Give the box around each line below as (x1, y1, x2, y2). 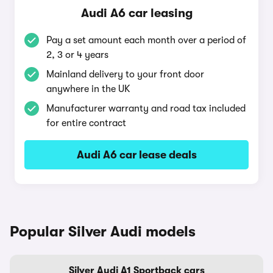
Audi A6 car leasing (80, 6, 193, 20)
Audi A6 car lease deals (76, 149, 197, 161)
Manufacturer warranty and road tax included (46, 103, 246, 114)
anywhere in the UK (46, 83, 130, 94)
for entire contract (46, 118, 126, 129)
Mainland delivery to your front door (46, 69, 204, 80)
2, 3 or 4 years (46, 49, 108, 60)
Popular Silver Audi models (10, 223, 196, 240)
